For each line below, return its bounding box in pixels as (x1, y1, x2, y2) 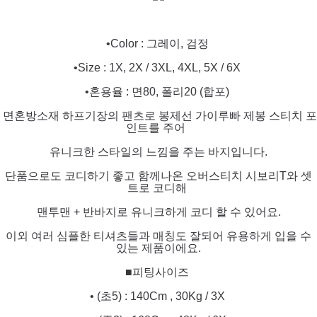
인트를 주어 (126, 122, 191, 134)
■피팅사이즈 (125, 266, 192, 278)
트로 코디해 (127, 182, 190, 194)
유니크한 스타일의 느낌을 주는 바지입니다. (50, 146, 267, 158)
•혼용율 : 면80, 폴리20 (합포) (85, 86, 232, 98)
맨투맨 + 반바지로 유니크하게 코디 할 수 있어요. (36, 206, 281, 218)
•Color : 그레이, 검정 (105, 38, 212, 50)
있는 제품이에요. (116, 242, 201, 254)
